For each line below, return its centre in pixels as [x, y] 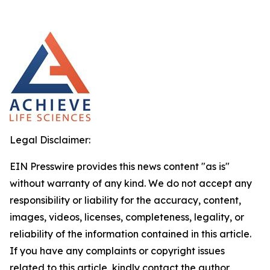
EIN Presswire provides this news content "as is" [120, 166]
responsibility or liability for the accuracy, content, [125, 200]
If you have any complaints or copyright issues [117, 251]
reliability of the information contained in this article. [130, 234]
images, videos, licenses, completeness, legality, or [127, 217]
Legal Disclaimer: [50, 140]
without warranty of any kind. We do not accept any [131, 183]
